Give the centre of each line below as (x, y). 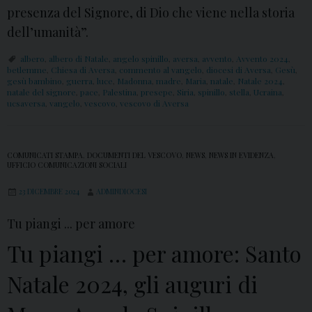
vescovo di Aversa (154, 103)
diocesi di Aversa (239, 70)
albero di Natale (79, 59)
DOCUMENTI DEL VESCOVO (134, 156)
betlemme (27, 70)
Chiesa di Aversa (83, 70)
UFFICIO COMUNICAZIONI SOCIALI (67, 165)
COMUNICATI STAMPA (45, 156)
